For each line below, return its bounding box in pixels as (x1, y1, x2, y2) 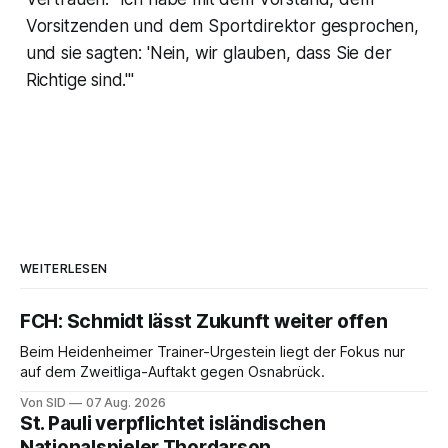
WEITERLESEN (20, 261, 108, 277)
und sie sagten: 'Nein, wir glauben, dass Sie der (25, 43, 392, 64)
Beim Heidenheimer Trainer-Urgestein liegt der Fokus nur (20, 343, 313, 362)
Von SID (20, 395, 66, 411)
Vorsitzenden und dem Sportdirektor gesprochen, (25, 16, 419, 37)
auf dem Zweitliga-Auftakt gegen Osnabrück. (20, 363, 325, 382)
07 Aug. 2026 (85, 395, 166, 411)
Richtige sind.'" (25, 70, 134, 91)
